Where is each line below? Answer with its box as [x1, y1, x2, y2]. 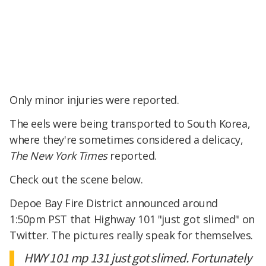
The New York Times [9, 148, 107, 163]
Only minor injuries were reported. [9, 93, 179, 107]
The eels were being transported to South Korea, [9, 116, 251, 131]
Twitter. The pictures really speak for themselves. [9, 227, 254, 242]
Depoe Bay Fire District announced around [9, 195, 218, 210]
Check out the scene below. [9, 172, 143, 186]
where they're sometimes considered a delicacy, [9, 132, 243, 147]
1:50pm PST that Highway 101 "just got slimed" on [9, 211, 255, 226]
